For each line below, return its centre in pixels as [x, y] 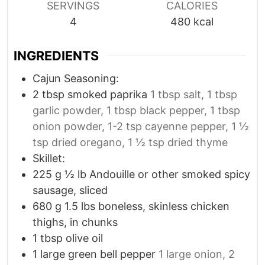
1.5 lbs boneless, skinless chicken [147, 206]
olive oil [84, 238]
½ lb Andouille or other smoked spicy [157, 174]
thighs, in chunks [75, 222]
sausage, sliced [70, 190]
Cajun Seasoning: [76, 79]
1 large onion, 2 [197, 254]
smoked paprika [107, 95]
